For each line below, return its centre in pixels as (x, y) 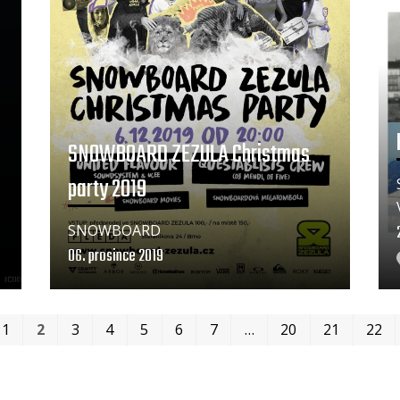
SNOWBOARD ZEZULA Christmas (188, 154)
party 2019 (107, 189)
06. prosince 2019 (115, 257)
